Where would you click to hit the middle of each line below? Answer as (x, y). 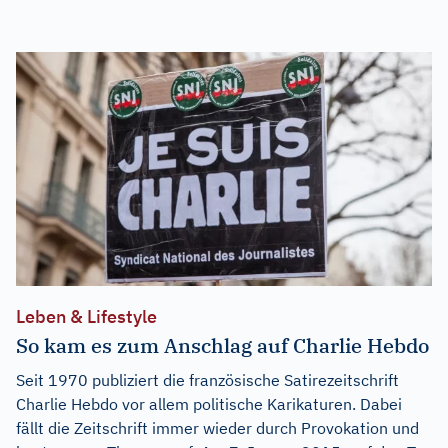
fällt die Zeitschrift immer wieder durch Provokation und (217, 427)
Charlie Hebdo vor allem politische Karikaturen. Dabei (209, 403)
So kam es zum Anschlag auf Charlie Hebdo (222, 345)
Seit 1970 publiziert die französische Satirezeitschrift (207, 379)
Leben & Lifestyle (86, 316)
